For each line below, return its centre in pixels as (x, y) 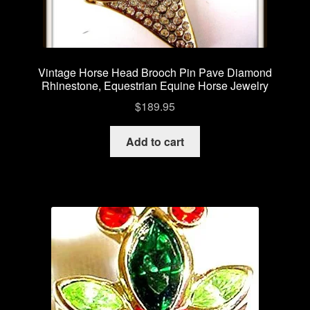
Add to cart (155, 142)
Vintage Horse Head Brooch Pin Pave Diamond (155, 72)
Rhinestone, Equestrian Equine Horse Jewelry (155, 85)
